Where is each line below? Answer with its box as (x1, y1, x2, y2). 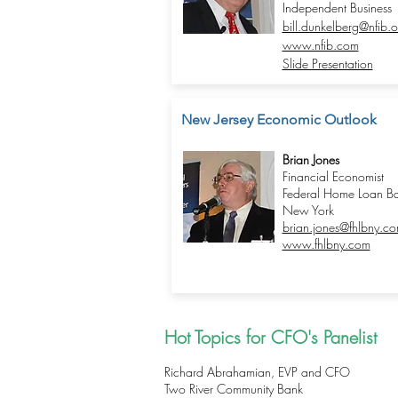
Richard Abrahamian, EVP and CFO (164, 363, 350, 380)
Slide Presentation (282, 55, 373, 72)
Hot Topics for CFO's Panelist (164, 325, 377, 349)
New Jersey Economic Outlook (180, 111, 377, 128)
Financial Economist (282, 168, 384, 185)
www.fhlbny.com (282, 235, 370, 252)
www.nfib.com (282, 36, 359, 53)
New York (282, 202, 334, 219)
